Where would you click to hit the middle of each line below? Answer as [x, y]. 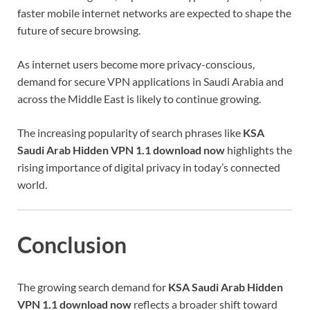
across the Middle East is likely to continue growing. [139, 98]
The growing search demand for [93, 287]
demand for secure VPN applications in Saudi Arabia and [151, 81]
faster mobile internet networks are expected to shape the [154, 12]
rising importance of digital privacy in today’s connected [149, 167]
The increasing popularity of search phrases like [130, 132]
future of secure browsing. [79, 30]
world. [32, 184]
